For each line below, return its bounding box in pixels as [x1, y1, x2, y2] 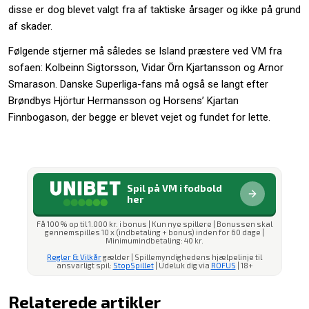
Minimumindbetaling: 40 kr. [106, 236, 203, 246]
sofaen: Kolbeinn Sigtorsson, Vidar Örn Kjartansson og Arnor [8, 61, 283, 74]
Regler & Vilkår [47, 252, 101, 262]
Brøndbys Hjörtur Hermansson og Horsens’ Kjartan [8, 94, 239, 108]
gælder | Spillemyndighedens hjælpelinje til [101, 252, 262, 262]
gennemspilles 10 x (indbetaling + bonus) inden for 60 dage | [45, 228, 264, 237]
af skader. [8, 20, 52, 33]
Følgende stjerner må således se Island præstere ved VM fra [8, 45, 282, 58]
